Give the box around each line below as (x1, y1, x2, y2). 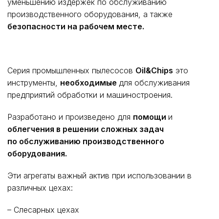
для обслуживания (119, 78, 190, 88)
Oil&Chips (135, 66, 173, 76)
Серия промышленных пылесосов (7, 66, 135, 76)
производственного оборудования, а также (7, 9, 173, 20)
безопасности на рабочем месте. (7, 22, 144, 32)
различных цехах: (7, 183, 73, 193)
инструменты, (7, 78, 60, 88)
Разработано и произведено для (7, 112, 133, 122)
